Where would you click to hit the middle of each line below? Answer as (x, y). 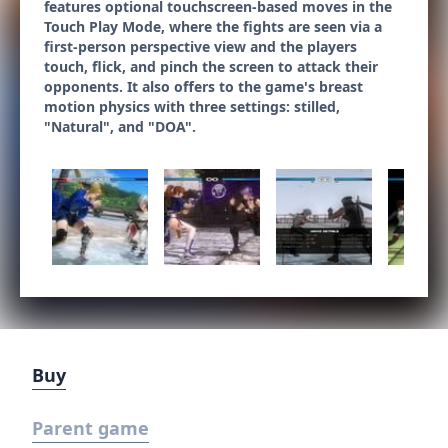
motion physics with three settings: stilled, (192, 106)
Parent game (90, 428)
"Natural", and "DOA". (120, 126)
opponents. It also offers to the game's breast (203, 86)
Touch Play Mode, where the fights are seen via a (213, 26)
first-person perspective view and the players (200, 46)
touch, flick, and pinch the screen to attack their (211, 66)
